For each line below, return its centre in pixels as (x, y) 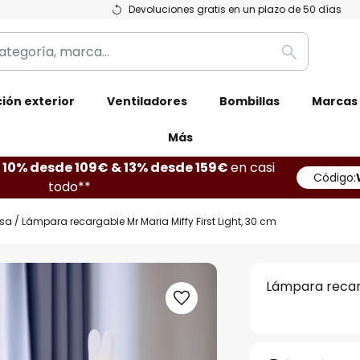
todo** (70, 187)
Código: (335, 178)
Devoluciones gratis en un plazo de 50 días (235, 9)
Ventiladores (147, 101)
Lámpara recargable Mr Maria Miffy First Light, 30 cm (149, 221)
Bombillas (250, 101)
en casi (252, 168)
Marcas (335, 101)
